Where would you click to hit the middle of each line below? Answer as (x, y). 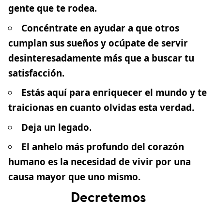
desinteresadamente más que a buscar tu (101, 58)
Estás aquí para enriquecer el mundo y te (114, 93)
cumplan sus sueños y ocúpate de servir (98, 43)
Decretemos (108, 198)
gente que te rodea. (53, 8)
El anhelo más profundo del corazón (102, 147)
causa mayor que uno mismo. (74, 177)
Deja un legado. (56, 127)
